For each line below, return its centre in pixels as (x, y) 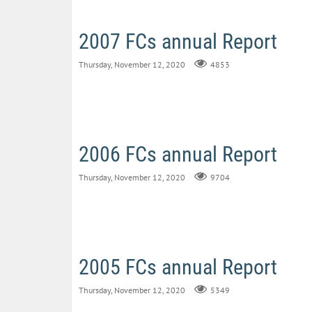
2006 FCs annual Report (178, 154)
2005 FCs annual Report (178, 267)
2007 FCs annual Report (178, 41)
